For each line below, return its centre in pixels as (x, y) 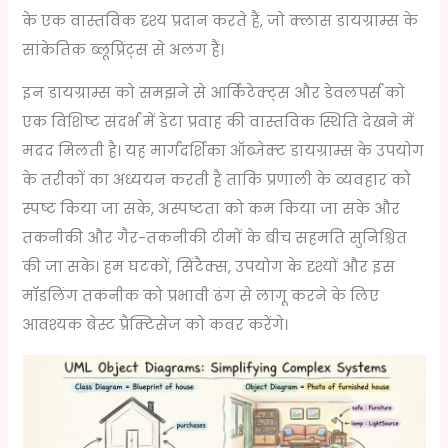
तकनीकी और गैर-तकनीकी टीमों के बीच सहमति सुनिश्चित (215, 238)
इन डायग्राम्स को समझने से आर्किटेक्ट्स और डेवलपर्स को (214, 93)
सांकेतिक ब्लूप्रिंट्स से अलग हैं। (123, 49)
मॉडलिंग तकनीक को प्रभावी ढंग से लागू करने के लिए (201, 296)
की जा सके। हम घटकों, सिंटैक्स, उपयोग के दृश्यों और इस (209, 267)
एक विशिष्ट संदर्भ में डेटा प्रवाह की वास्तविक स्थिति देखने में (218, 122)
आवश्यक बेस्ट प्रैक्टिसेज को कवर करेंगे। (155, 325)
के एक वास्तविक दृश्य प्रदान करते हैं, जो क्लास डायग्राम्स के (220, 20)
